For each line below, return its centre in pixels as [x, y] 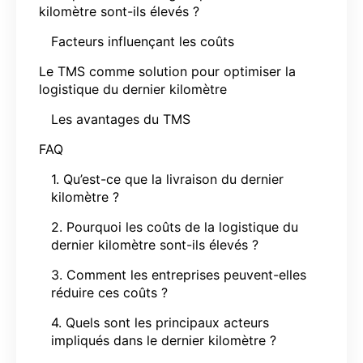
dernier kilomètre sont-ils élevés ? [155, 244]
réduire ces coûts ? [109, 292]
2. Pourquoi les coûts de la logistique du [175, 226]
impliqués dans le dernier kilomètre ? [164, 340]
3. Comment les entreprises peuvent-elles [179, 274]
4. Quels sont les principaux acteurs [160, 322]
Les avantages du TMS [121, 119]
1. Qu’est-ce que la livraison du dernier [167, 179]
